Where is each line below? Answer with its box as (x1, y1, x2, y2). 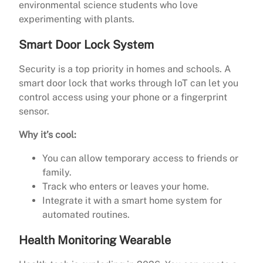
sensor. (19, 106, 49, 117)
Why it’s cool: (19, 129, 76, 141)
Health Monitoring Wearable (19, 233, 171, 247)
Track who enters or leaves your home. (42, 181, 209, 193)
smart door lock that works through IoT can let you (19, 77, 238, 89)
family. (42, 167, 72, 178)
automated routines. (42, 209, 130, 221)
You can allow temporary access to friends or (42, 153, 238, 164)
